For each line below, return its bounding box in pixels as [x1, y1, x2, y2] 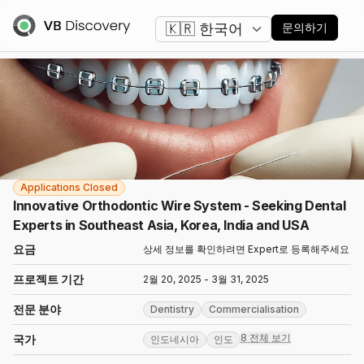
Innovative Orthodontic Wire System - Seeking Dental [13, 197, 346, 214]
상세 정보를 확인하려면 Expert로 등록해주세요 [143, 243, 349, 256]
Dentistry [150, 303, 194, 316]
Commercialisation [209, 303, 299, 316]
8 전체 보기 [240, 331, 291, 344]
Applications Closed [20, 181, 118, 194]
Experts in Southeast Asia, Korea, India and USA [13, 217, 310, 234]
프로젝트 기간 [13, 272, 84, 287]
